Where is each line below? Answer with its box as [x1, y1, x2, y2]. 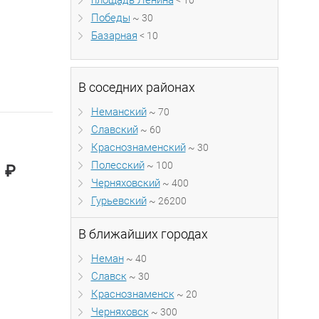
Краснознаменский [90, 141, 186, 154]
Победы [90, 11, 130, 24]
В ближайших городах [78, 226, 208, 241]
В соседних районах [78, 80, 195, 95]
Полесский [90, 159, 145, 172]
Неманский [90, 105, 147, 118]
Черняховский [90, 177, 160, 189]
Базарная [90, 29, 137, 42]
